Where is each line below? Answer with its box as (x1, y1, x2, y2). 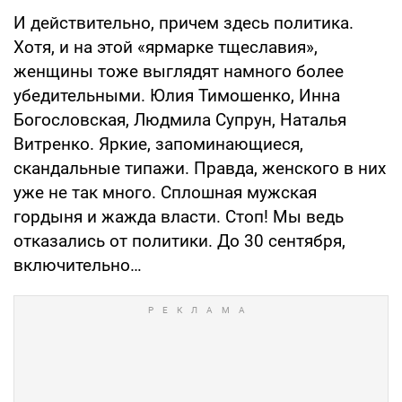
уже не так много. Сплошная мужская (13, 181, 317, 203)
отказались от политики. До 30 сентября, (13, 230, 345, 251)
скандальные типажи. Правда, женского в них (13, 157, 386, 179)
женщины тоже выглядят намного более (13, 60, 344, 82)
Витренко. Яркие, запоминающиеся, (13, 133, 303, 154)
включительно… (13, 254, 142, 275)
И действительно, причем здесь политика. (13, 12, 354, 33)
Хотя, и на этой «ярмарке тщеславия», (13, 36, 318, 57)
